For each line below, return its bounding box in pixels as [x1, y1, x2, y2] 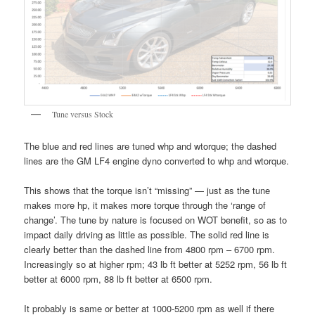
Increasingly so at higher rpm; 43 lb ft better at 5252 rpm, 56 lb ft [24, 257, 288, 271]
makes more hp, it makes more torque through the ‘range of [24, 198, 266, 212]
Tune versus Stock [52, 108, 114, 120]
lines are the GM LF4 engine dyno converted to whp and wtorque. [24, 153, 290, 167]
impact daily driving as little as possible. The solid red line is [24, 227, 270, 241]
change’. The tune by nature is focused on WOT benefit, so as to [24, 212, 288, 226]
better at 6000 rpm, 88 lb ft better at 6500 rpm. [24, 271, 213, 285]
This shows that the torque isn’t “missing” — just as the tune [24, 183, 271, 197]
